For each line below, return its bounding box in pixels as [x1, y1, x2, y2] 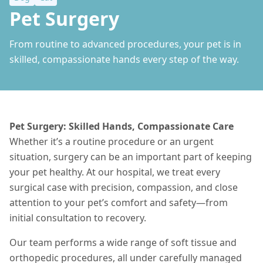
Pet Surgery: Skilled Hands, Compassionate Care [9, 120, 234, 133]
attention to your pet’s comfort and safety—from [9, 196, 228, 209]
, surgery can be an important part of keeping [49, 150, 252, 163]
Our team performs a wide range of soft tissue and [9, 236, 237, 249]
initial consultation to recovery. [9, 211, 146, 224]
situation [9, 150, 49, 163]
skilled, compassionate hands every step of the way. [9, 53, 239, 66]
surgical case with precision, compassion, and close [9, 181, 238, 194]
